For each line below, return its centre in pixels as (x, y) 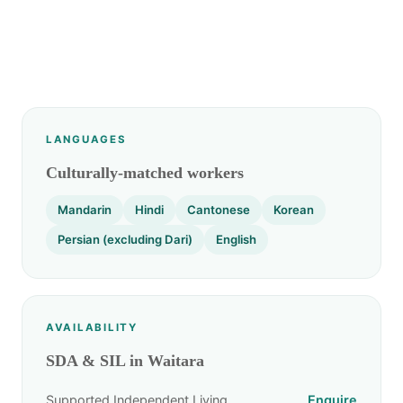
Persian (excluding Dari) (125, 239)
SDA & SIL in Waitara (125, 361)
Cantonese (219, 210)
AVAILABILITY (92, 327)
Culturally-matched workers (145, 173)
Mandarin (85, 210)
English (236, 239)
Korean (294, 210)
